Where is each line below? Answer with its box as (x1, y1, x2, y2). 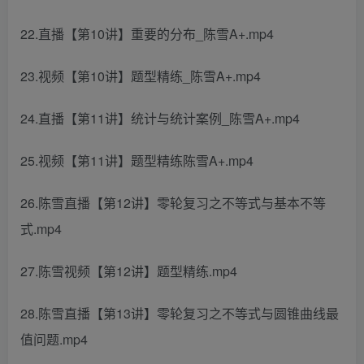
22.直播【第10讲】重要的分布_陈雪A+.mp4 (20, 24, 274, 43)
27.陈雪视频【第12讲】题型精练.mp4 (20, 262, 237, 280)
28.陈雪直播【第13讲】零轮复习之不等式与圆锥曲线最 (20, 304, 339, 323)
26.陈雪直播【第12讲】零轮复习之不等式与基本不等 (20, 193, 326, 212)
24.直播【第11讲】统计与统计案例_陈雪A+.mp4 (20, 109, 300, 128)
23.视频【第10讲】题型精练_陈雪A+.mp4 (20, 67, 261, 85)
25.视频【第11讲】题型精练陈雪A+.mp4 (20, 151, 253, 170)
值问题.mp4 (20, 330, 88, 349)
